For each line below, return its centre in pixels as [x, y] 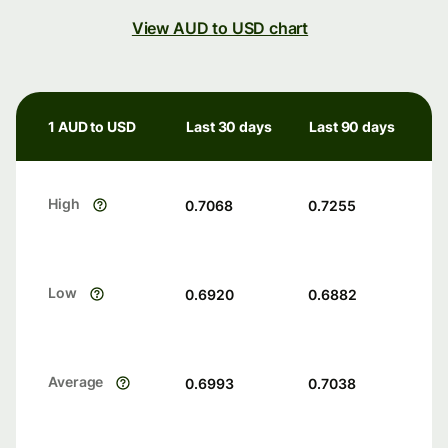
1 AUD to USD [92, 127]
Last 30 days [229, 127]
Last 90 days [352, 127]
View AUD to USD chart [220, 28]
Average [76, 382]
